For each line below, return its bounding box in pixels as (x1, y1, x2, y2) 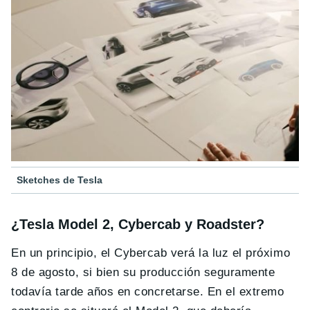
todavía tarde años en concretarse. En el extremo (11, 285, 284, 299)
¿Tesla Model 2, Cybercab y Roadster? (11, 217, 264, 232)
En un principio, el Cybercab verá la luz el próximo (11, 246, 291, 260)
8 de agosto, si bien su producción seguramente (11, 266, 275, 280)
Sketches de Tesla (17, 174, 102, 186)
